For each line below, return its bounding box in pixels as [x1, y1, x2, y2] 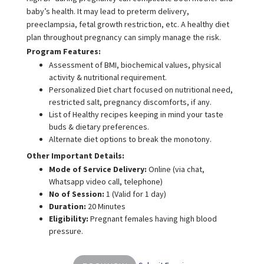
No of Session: [48, 189, 104, 200]
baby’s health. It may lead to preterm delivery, [26, 6, 189, 17]
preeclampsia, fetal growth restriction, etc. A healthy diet [26, 19, 229, 30]
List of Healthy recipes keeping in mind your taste [48, 109, 223, 120]
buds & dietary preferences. [48, 121, 149, 133]
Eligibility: [48, 213, 90, 225]
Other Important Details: [26, 150, 124, 161]
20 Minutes [87, 201, 126, 212]
